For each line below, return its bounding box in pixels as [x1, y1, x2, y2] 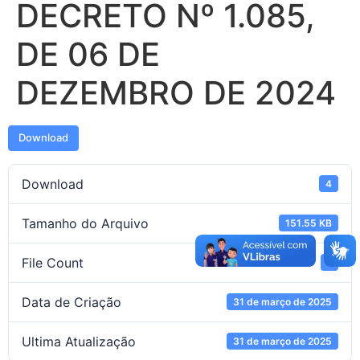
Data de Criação [22, 293, 121, 310]
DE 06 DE [16, 34, 160, 74]
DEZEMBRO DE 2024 [16, 72, 336, 112]
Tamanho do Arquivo [22, 215, 149, 231]
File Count [22, 254, 84, 271]
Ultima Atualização [22, 333, 136, 350]
